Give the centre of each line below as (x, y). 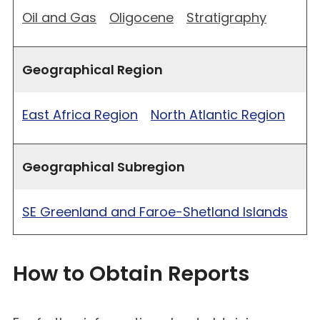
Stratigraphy (226, 17)
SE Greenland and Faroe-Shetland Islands (155, 211)
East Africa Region (80, 114)
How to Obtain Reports (131, 273)
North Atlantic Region (218, 114)
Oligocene (141, 17)
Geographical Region (92, 69)
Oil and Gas (59, 17)
